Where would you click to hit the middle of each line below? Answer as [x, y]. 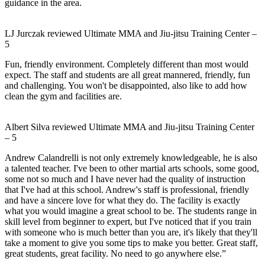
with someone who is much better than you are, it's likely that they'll [131, 232]
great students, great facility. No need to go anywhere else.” [115, 254]
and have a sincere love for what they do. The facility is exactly [122, 201]
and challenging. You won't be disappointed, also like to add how [126, 86]
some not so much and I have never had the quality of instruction [125, 179]
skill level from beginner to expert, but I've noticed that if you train [128, 222]
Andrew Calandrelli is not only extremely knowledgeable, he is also [131, 158]
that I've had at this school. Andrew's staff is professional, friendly [127, 190]
